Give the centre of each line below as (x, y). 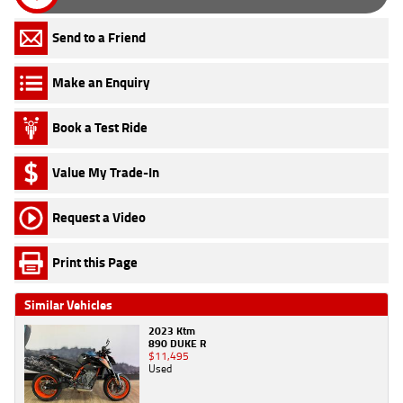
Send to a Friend (99, 38)
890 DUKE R (177, 343)
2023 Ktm (172, 330)
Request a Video (99, 218)
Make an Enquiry (101, 83)
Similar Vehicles (68, 304)
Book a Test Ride (100, 128)
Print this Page (95, 263)
